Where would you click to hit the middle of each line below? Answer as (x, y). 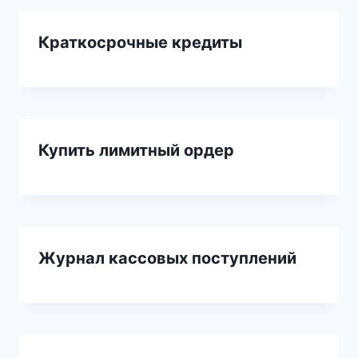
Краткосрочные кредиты (140, 43)
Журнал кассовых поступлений (167, 259)
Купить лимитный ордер (136, 151)
